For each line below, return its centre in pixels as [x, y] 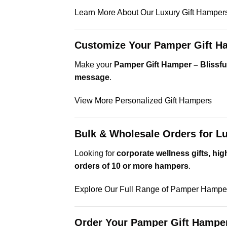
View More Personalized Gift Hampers [143, 101]
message [92, 78]
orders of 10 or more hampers [131, 166]
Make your [94, 65]
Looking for [96, 154]
